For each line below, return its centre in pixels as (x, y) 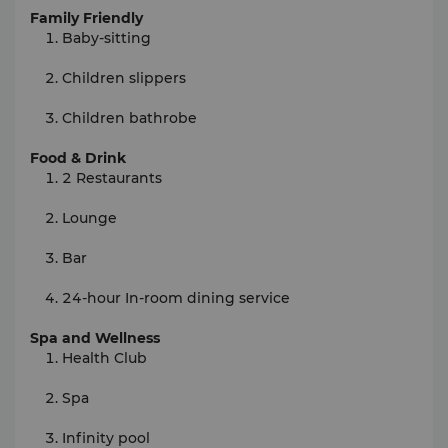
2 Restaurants (112, 178)
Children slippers (124, 78)
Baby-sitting (106, 38)
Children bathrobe (129, 118)
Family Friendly (86, 18)
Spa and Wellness (95, 338)
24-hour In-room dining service (176, 298)
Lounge (89, 218)
